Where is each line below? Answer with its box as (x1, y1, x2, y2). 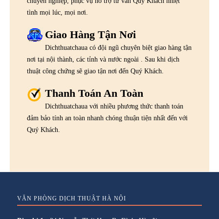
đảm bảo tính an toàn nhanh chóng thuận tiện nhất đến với (27, 114, 188, 122)
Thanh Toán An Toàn (45, 87, 143, 99)
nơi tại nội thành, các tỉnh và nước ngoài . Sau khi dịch (27, 55, 179, 63)
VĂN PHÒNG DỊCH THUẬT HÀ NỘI (17, 195, 126, 202)
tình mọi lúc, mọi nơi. (27, 8, 88, 16)
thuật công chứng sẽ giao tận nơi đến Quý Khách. (27, 67, 164, 75)
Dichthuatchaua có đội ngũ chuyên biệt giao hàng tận (45, 44, 192, 51)
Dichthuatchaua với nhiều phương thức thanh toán (45, 102, 183, 110)
